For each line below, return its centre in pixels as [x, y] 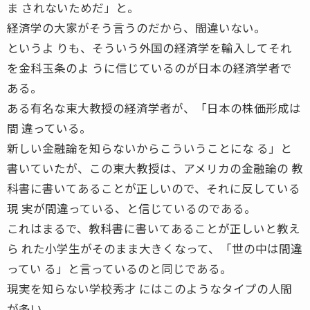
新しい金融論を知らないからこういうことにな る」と [149, 148]
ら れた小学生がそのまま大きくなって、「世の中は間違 [155, 248]
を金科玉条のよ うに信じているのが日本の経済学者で [149, 67]
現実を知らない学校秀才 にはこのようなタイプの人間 [149, 288]
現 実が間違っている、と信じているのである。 [131, 208]
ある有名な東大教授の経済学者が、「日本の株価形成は [154, 108]
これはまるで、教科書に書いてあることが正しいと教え [154, 228]
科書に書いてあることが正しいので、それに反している [154, 188]
